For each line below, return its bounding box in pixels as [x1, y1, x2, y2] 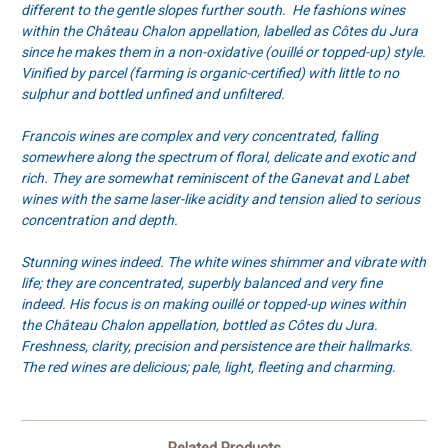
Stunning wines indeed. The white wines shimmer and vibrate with [21, 254, 426, 271]
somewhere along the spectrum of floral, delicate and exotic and [21, 149, 415, 166]
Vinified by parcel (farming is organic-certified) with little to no [21, 65, 399, 82]
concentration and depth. [21, 212, 178, 229]
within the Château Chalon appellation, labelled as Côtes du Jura [21, 23, 418, 40]
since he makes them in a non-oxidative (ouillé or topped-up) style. [21, 44, 426, 61]
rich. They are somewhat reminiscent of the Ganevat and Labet [21, 170, 409, 187]
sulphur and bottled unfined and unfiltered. [21, 86, 285, 103]
